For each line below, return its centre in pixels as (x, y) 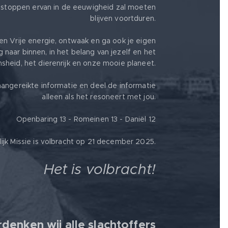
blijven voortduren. (123, 18)
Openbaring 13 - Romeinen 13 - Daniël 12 (86, 119)
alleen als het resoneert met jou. (99, 96)
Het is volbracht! (99, 169)
